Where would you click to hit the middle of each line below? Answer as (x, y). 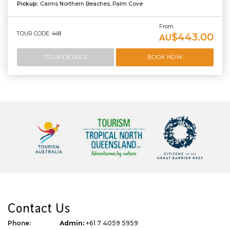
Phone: (19, 223)
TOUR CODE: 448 (39, 33)
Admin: (72, 223)
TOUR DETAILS (65, 57)
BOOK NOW (165, 57)
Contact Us (39, 208)
